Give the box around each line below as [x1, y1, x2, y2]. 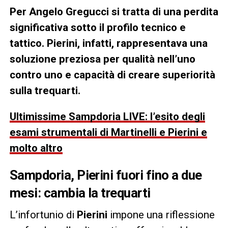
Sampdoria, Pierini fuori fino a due [9, 167, 202, 183]
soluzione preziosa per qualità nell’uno [9, 52, 195, 65]
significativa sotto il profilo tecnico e [9, 21, 186, 34]
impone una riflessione [107, 208, 215, 221]
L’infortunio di [9, 208, 77, 221]
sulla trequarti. [9, 84, 80, 97]
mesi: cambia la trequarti [9, 185, 151, 201]
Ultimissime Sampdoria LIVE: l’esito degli [9, 110, 205, 123]
